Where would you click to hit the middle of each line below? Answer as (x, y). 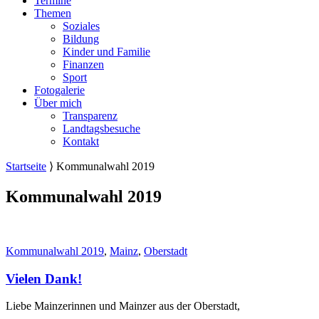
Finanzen (83, 65)
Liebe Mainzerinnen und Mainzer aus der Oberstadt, (123, 306)
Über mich (58, 103)
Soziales (81, 26)
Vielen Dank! (44, 278)
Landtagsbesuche (101, 129)
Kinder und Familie (106, 52)
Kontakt (81, 142)
